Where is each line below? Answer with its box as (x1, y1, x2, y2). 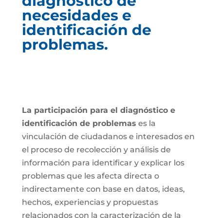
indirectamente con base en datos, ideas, (21, 184, 185, 194)
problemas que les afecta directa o (21, 171, 159, 181)
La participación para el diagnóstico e (21, 106, 175, 115)
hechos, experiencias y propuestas (21, 198, 158, 207)
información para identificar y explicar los (21, 158, 184, 167)
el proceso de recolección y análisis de (21, 145, 171, 154)
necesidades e (21, 6, 131, 24)
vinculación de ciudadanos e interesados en (21, 132, 195, 141)
